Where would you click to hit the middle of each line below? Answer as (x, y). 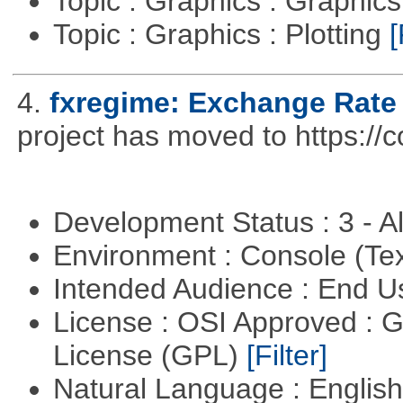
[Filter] (287, 355)
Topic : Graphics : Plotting (221, 35)
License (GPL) (149, 355)
